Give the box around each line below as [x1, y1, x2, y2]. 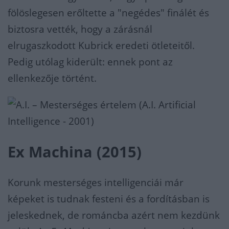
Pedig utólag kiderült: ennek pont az [8, 55, 173, 68]
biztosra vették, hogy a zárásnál [8, 22, 152, 36]
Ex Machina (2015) [8, 142, 142, 162]
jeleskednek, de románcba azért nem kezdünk [8, 208, 220, 222]
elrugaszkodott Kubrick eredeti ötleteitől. [8, 38, 195, 52]
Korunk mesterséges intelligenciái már [8, 175, 184, 189]
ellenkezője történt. [8, 71, 97, 85]
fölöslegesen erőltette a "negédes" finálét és [8, 6, 209, 19]
